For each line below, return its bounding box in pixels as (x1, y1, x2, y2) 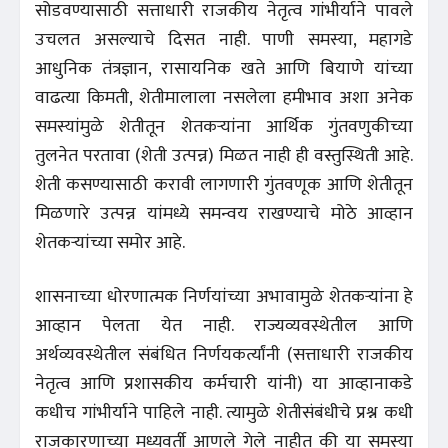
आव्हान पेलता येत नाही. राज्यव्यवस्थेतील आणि (35, 310, 413, 341)
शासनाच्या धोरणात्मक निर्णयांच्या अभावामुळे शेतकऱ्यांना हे (35, 281, 413, 312)
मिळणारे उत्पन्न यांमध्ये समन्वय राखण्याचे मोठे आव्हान (35, 198, 413, 229)
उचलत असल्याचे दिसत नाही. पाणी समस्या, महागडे (35, 24, 413, 55)
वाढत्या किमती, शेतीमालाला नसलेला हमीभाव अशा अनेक (35, 82, 413, 113)
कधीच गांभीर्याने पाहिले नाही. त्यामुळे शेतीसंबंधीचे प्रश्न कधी (35, 397, 413, 428)
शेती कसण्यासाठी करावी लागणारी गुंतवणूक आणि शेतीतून (35, 169, 413, 200)
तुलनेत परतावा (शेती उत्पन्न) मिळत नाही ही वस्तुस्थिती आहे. (35, 140, 413, 171)
